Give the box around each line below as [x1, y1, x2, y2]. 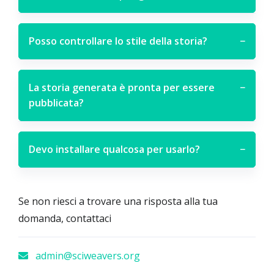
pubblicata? [29, 96, 84, 109]
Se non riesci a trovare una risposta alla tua [18, 194, 218, 208]
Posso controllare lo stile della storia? [29, 34, 207, 48]
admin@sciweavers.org [33, 249, 140, 262]
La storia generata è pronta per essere [29, 81, 215, 94]
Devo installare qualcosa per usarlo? [29, 143, 200, 156]
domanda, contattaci [18, 212, 111, 225]
